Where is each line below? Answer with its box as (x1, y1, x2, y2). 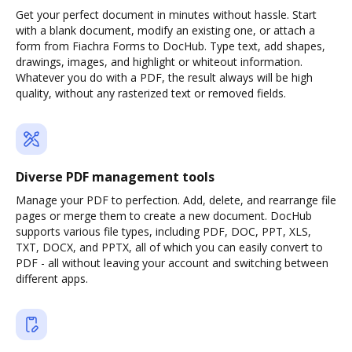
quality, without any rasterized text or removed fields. (16, 86, 286, 101)
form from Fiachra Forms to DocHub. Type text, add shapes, (16, 38, 325, 53)
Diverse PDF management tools (16, 168, 214, 185)
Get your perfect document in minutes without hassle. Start (16, 7, 317, 22)
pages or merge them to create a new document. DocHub (16, 208, 312, 223)
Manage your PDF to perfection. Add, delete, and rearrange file (16, 192, 336, 207)
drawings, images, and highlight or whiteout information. (16, 54, 302, 69)
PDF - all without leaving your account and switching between (16, 255, 328, 270)
